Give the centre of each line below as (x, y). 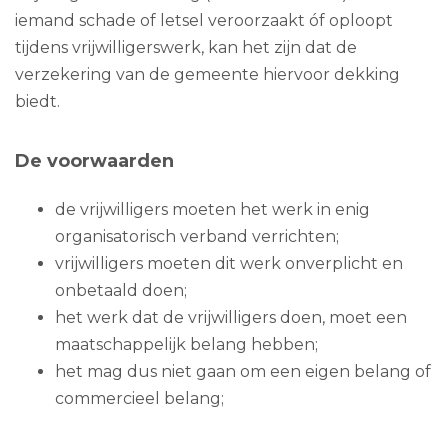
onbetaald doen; (121, 290)
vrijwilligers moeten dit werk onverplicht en (229, 263)
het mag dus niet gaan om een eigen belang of (243, 371)
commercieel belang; (139, 398)
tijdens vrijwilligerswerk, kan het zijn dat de (186, 47)
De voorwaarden (94, 160)
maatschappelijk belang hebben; (186, 344)
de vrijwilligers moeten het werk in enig (212, 209)
